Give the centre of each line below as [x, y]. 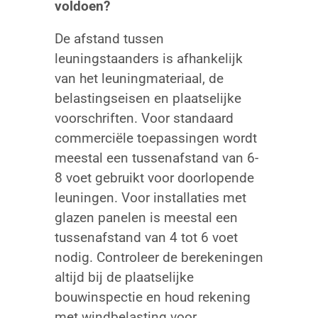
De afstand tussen [109, 38]
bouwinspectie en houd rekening [152, 297]
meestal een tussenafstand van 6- [156, 158]
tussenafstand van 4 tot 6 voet [146, 237]
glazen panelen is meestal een [146, 217]
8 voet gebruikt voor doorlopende [154, 177]
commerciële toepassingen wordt [155, 138]
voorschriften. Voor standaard [144, 118]
